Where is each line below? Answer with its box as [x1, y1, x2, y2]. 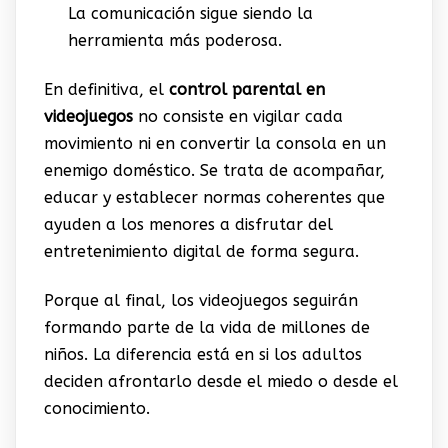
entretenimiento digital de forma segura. [43, 242, 359, 261]
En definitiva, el [43, 80, 169, 99]
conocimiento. [43, 399, 150, 419]
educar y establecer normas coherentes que [43, 188, 385, 207]
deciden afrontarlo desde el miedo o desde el [43, 372, 398, 392]
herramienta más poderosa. [67, 30, 282, 50]
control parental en [168, 80, 325, 99]
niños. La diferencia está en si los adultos [43, 345, 362, 365]
